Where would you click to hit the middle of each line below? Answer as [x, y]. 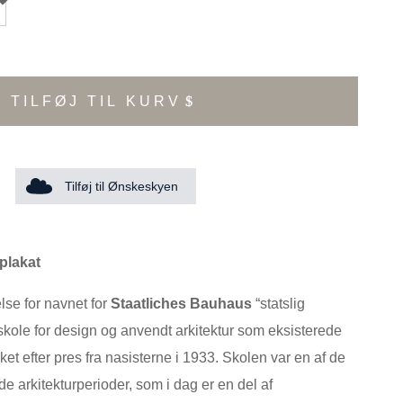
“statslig [278, 304]
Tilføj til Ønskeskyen [121, 186]
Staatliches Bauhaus [181, 304]
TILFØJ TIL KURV [96, 101]
